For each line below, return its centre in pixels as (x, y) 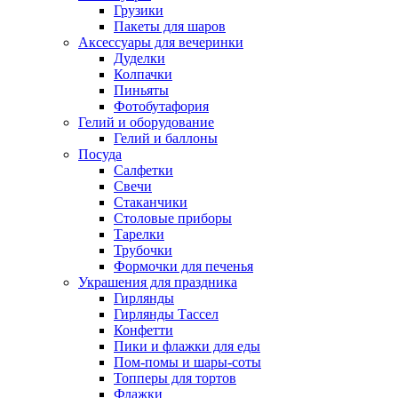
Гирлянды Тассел (166, 314)
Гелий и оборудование (146, 123)
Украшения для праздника (158, 283)
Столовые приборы (173, 219)
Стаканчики (151, 203)
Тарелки (139, 235)
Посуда (100, 155)
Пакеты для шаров (170, 27)
